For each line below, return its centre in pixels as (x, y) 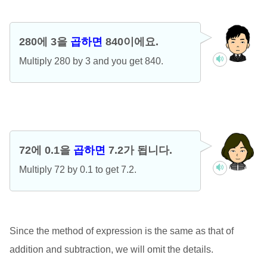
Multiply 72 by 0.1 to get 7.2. (77, 170)
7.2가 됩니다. (139, 150)
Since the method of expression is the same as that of (121, 231)
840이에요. (130, 42)
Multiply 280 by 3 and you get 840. (91, 61)
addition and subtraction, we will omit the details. (111, 250)
